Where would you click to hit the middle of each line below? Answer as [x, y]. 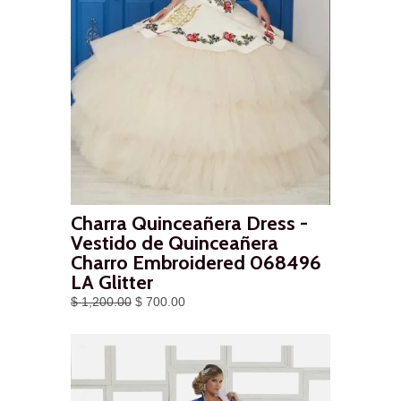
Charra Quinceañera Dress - [189, 224]
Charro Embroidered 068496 [196, 263]
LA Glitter [112, 283]
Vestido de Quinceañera [175, 243]
